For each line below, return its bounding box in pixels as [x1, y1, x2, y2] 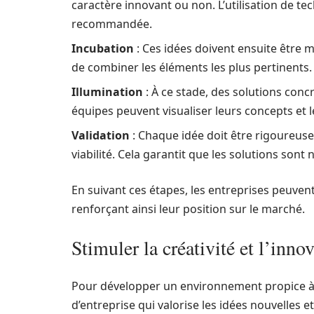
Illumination [71, 84, 143, 100]
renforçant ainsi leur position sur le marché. [71, 201, 305, 217]
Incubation [71, 41, 134, 56]
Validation [71, 128, 130, 143]
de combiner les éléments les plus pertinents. [71, 60, 312, 75]
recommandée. [71, 16, 152, 32]
